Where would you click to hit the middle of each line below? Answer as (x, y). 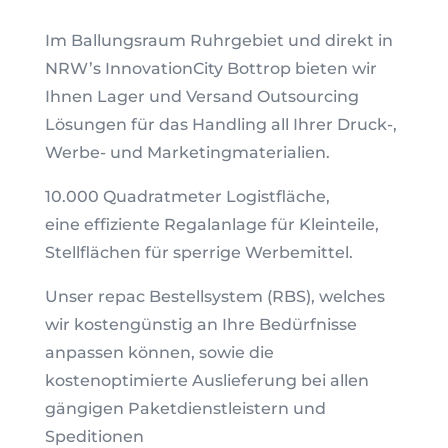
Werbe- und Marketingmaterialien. (187, 152)
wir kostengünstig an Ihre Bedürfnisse (200, 324)
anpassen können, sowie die (159, 352)
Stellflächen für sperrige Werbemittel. (198, 252)
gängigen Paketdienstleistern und (185, 408)
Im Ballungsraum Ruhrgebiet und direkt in (218, 40)
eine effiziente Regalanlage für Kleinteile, (211, 224)
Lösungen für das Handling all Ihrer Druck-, (220, 124)
